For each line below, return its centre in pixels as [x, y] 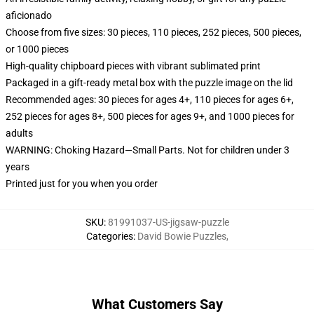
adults [19, 133]
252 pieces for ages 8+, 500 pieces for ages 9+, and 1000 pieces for [150, 116]
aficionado [29, 15]
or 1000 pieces [37, 49]
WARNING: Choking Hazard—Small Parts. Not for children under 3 [148, 150]
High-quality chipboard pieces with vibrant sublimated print [133, 66]
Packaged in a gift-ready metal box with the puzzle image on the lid [149, 83]
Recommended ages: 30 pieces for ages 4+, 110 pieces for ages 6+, [150, 100]
